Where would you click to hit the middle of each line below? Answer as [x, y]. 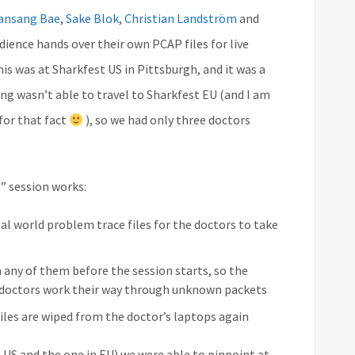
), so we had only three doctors [167, 120]
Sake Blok [92, 19]
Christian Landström [181, 19]
